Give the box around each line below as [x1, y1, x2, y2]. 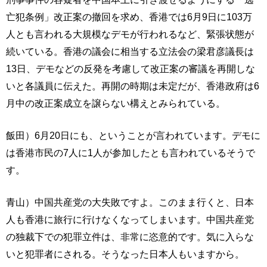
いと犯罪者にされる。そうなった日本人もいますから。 [6, 249, 244, 259]
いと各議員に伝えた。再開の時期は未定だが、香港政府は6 [6, 80, 259, 91]
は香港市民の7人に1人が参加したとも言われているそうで [6, 147, 255, 158]
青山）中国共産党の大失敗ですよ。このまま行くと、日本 [6, 197, 254, 207]
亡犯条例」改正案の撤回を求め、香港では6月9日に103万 [6, 11, 252, 22]
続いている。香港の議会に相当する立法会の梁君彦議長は [6, 46, 254, 57]
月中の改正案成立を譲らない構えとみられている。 [6, 98, 225, 108]
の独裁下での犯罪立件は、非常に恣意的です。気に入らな [6, 231, 254, 242]
